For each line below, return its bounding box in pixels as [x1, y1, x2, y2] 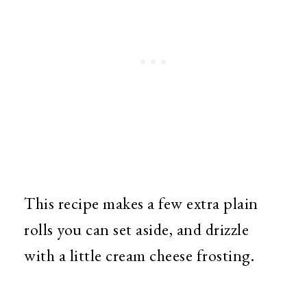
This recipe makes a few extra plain [24, 193, 258, 214]
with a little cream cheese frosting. [24, 245, 254, 267]
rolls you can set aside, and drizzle [24, 219, 249, 241]
